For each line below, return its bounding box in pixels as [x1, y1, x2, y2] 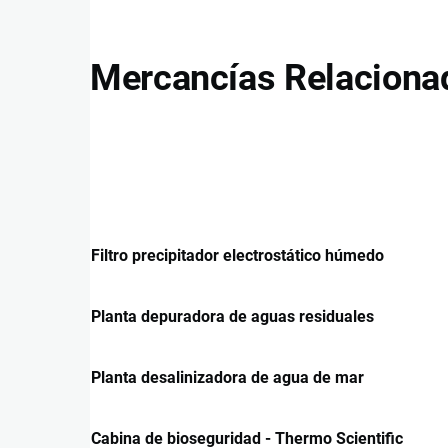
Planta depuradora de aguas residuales [91, 306, 374, 326]
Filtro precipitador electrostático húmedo [91, 245, 384, 265]
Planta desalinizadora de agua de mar [91, 367, 364, 387]
